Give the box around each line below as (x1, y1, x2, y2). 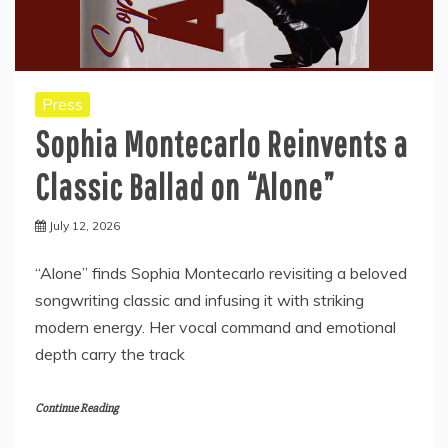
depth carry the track (35, 343, 185, 364)
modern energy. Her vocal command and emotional (35, 316, 396, 337)
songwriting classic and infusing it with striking (35, 289, 364, 310)
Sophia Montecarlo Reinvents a (35, 122, 408, 164)
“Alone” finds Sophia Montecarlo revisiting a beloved (35, 262, 407, 283)
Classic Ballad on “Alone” (35, 165, 334, 207)
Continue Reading (35, 400, 118, 416)
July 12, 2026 (49, 217, 120, 233)
